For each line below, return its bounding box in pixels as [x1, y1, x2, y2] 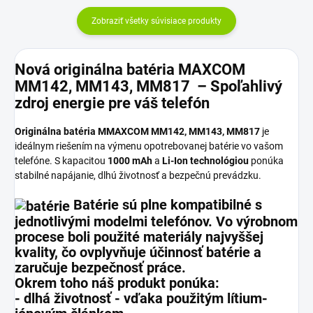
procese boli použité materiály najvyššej [15, 228, 263, 246]
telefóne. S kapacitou [15, 155, 108, 167]
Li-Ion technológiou [162, 155, 249, 167]
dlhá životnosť [24, 290, 111, 307]
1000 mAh [108, 155, 152, 167]
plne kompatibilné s [140, 196, 262, 214]
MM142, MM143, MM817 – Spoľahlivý [15, 78, 282, 96]
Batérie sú [70, 196, 140, 214]
